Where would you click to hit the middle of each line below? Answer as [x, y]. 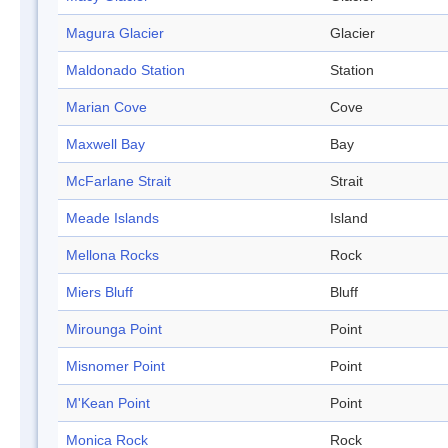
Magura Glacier [115, 33]
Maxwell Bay [105, 144]
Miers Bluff [99, 292]
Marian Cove [106, 107]
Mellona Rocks [112, 255]
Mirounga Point [114, 329]
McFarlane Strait [118, 181]
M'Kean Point [108, 403]
